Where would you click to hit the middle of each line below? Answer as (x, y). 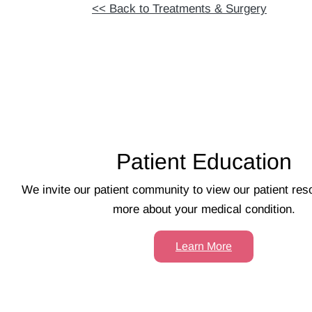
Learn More (204, 246)
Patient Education (204, 162)
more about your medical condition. (204, 209)
